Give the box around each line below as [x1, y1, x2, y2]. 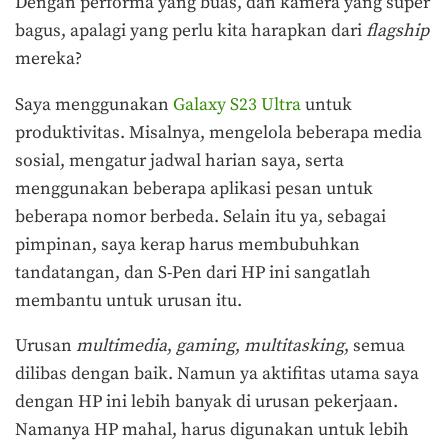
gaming [176, 335, 235, 358]
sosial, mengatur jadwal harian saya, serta [15, 149, 344, 172]
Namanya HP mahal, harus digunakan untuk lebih [15, 419, 409, 442]
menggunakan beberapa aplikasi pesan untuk [15, 177, 373, 200]
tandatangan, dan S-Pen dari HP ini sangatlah [15, 261, 371, 284]
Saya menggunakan [15, 93, 173, 116]
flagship [366, 20, 429, 43]
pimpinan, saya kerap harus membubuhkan [15, 233, 360, 256]
